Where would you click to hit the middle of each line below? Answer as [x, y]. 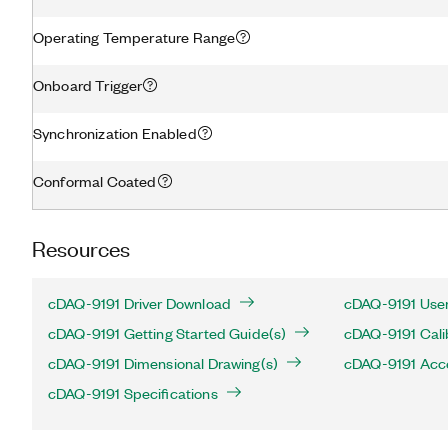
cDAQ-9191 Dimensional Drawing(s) [163, 363]
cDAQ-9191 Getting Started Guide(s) [167, 333]
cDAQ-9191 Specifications [133, 393]
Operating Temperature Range [134, 36]
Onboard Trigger [88, 84]
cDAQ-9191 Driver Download [139, 303]
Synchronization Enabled [115, 132]
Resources [81, 247]
